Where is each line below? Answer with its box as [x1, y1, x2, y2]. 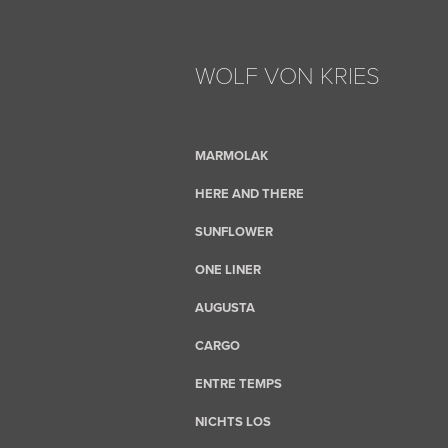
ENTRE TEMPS [194, 374, 282, 393]
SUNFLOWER [194, 222, 273, 241]
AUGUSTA [194, 298, 255, 317]
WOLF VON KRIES [194, 58, 380, 91]
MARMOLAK [194, 146, 268, 165]
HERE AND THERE [194, 184, 304, 203]
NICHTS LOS [194, 412, 271, 431]
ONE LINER [194, 260, 261, 279]
